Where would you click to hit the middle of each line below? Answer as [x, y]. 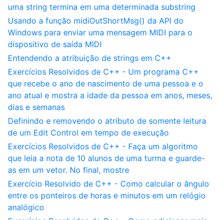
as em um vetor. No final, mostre [69, 170]
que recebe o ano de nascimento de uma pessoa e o [106, 83]
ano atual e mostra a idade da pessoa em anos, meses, [110, 95]
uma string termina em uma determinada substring [102, 7]
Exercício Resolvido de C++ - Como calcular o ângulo [109, 184]
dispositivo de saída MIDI [55, 44]
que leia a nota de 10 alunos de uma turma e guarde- [106, 158]
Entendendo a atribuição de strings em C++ [90, 58]
